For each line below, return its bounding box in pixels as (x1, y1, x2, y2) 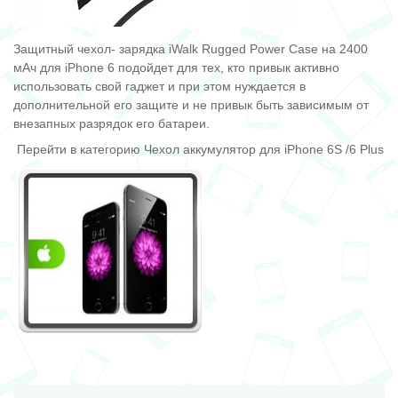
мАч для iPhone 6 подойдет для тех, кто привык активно (13, 60, 339, 75)
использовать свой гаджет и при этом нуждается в (13, 78, 306, 93)
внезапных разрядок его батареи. (13, 115, 213, 131)
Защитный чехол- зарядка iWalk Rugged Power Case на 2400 (13, 41, 368, 56)
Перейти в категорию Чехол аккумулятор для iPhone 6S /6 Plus (13, 142, 384, 157)
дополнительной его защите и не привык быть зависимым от (13, 97, 369, 112)
